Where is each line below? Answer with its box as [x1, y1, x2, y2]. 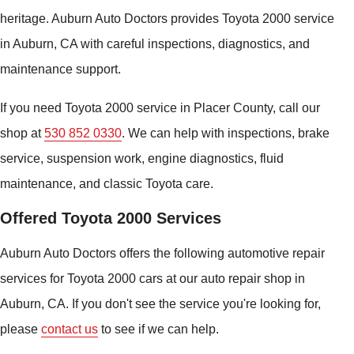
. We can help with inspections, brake [122, 125, 330, 140]
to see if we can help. [98, 322, 219, 337]
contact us [41, 322, 98, 337]
